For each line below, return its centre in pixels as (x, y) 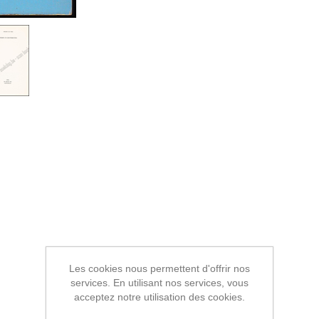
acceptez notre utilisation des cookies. (159, 297)
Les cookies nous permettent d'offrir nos (159, 268)
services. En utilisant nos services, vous (159, 283)
